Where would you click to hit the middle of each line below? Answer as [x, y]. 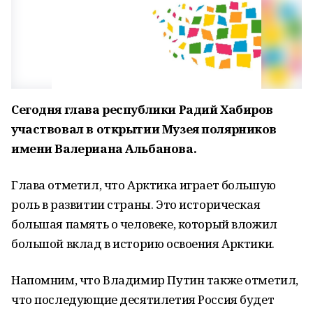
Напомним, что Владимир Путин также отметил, [155, 280]
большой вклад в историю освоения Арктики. [143, 243]
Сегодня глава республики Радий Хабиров [143, 109]
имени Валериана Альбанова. [104, 148]
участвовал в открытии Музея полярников [144, 129]
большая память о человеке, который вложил [144, 224]
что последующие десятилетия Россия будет [143, 299]
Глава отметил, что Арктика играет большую [144, 185]
